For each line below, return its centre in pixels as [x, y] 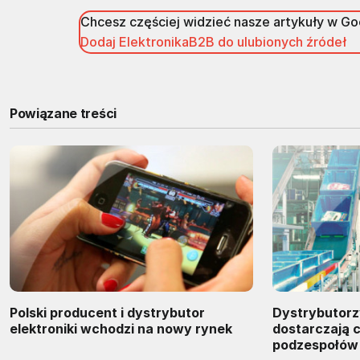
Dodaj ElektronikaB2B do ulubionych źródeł [213, 41]
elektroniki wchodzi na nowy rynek [121, 328]
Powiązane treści [63, 113]
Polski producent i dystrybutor [107, 312]
